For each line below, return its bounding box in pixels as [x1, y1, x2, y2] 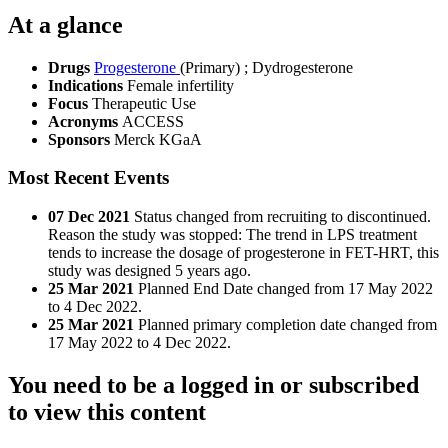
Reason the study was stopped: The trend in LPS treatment [48, 226, 417, 244]
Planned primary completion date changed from [138, 316, 437, 334]
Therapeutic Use [92, 94, 196, 112]
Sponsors [48, 130, 114, 148]
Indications [48, 76, 127, 94]
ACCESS [122, 112, 184, 130]
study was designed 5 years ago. [48, 262, 251, 280]
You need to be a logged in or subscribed [8, 372, 419, 399]
